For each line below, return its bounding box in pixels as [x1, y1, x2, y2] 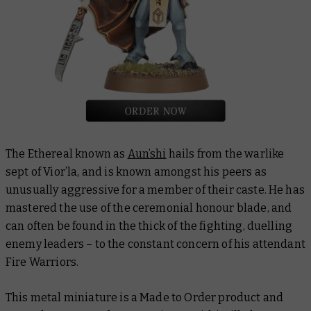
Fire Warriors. [6, 255, 81, 269]
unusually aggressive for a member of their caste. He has [6, 183, 305, 197]
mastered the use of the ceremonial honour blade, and [6, 201, 292, 215]
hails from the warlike [166, 147, 285, 161]
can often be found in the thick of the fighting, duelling [6, 219, 293, 233]
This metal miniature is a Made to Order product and [6, 291, 284, 305]
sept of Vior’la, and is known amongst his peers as [6, 165, 267, 179]
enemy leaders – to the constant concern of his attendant [6, 237, 305, 251]
